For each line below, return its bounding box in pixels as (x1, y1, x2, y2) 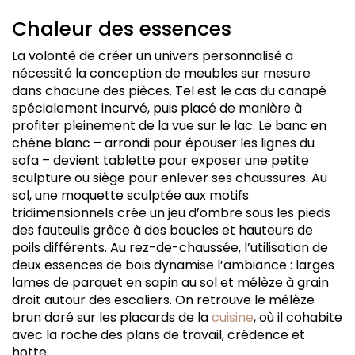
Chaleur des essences (12, 15, 242, 43)
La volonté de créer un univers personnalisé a (12, 47, 293, 65)
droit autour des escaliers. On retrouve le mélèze (12, 291, 315, 309)
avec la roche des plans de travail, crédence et (12, 326, 305, 344)
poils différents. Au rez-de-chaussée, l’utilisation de (12, 239, 328, 257)
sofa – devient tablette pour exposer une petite (12, 151, 309, 170)
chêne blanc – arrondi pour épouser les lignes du (12, 134, 315, 152)
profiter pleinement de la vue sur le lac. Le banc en (12, 116, 326, 135)
